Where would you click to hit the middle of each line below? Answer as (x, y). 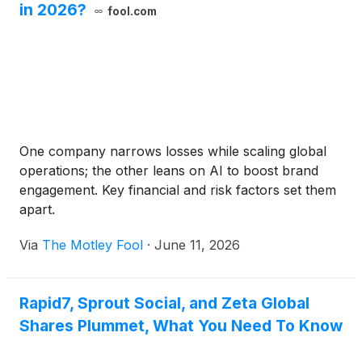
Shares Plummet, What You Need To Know (181, 326)
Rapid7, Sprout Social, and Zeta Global (164, 303)
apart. (37, 210)
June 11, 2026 (197, 245)
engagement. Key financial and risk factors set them (178, 190)
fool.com (132, 12)
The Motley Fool (93, 245)
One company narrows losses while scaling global (173, 152)
